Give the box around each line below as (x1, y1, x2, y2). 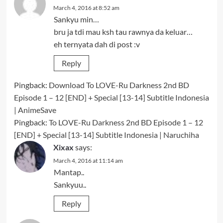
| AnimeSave (13, 105, 56, 115)
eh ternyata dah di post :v (53, 39, 140, 49)
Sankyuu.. (53, 180, 86, 190)
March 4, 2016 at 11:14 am (53, 157, 123, 165)
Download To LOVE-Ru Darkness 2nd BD (48, 80, 189, 90)
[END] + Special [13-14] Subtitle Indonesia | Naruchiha (13, 130, 199, 140)
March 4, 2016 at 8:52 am (53, 4, 119, 12)
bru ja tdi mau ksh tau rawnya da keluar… (53, 27, 193, 37)
